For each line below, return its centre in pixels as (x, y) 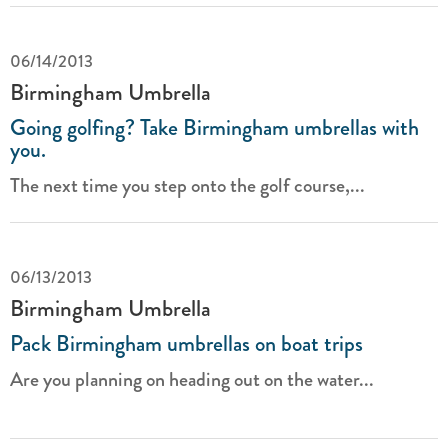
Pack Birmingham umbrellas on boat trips (186, 343)
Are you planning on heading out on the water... (192, 379)
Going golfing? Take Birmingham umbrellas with (214, 127)
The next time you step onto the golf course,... (187, 185)
